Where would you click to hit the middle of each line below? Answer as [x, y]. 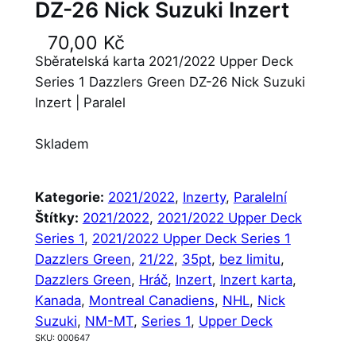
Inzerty [204, 197]
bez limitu [250, 259]
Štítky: [56, 217]
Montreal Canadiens [151, 300]
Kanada [58, 300]
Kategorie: [69, 197]
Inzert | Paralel [80, 103]
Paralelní [260, 197]
